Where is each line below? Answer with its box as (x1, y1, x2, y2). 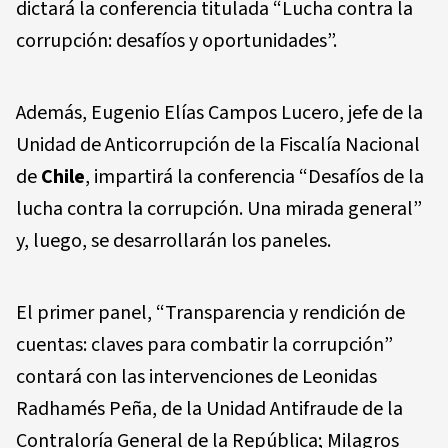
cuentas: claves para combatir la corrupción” (16, 330, 393, 359)
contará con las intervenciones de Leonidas (16, 362, 377, 391)
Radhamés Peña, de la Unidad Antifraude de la (16, 394, 403, 423)
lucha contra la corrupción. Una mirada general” (16, 194, 422, 223)
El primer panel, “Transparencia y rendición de (16, 298, 405, 327)
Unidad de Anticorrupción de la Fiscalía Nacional (16, 130, 420, 159)
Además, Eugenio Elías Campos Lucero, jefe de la (16, 98, 423, 127)
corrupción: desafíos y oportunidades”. (16, 26, 337, 55)
